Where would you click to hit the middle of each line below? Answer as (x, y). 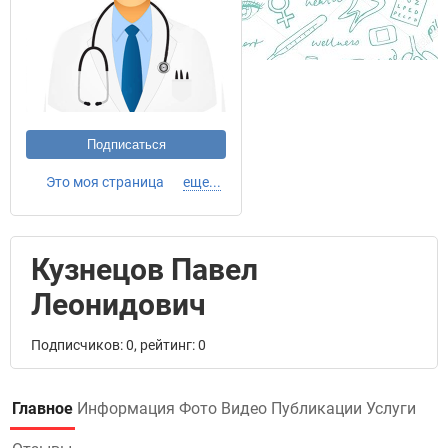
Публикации (316, 408)
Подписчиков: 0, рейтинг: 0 (118, 345)
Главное (42, 408)
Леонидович (118, 304)
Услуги (391, 408)
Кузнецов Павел (144, 269)
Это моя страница (105, 182)
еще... (202, 182)
